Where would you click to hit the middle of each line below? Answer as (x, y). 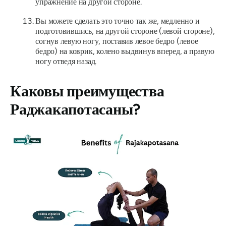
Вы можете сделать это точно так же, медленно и (118, 21)
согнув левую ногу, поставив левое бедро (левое (117, 41)
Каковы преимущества (87, 91)
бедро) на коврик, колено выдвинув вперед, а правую (125, 51)
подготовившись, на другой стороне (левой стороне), (125, 31)
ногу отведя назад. (66, 62)
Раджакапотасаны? (75, 109)
